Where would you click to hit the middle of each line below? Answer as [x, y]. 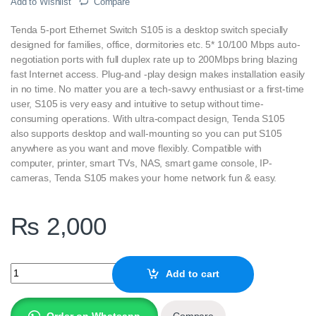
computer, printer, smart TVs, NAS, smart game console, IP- [141, 163]
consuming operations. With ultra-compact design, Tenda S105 [148, 118]
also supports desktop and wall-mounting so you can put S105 [146, 133]
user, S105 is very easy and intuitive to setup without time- [137, 103]
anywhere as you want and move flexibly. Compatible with [136, 148]
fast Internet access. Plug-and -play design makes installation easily [158, 74]
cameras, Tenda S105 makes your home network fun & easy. [144, 177]
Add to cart [193, 274]
